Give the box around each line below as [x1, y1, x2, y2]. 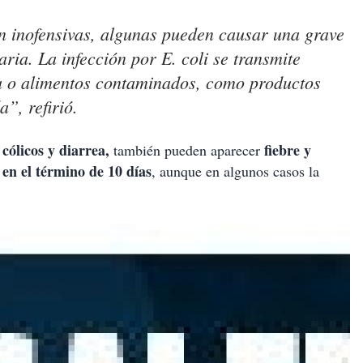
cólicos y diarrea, [2, 139, 109, 161]
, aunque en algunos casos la [152, 161, 319, 181]
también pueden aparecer [109, 140, 260, 160]
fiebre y [260, 139, 311, 161]
